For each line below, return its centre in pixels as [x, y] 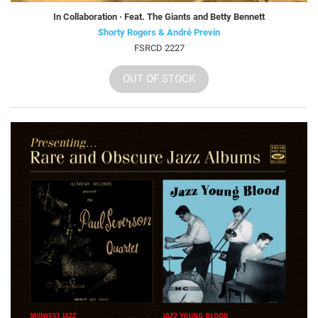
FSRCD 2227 [159, 48]
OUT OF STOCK [159, 78]
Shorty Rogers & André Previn [159, 32]
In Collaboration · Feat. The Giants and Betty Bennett [159, 16]
